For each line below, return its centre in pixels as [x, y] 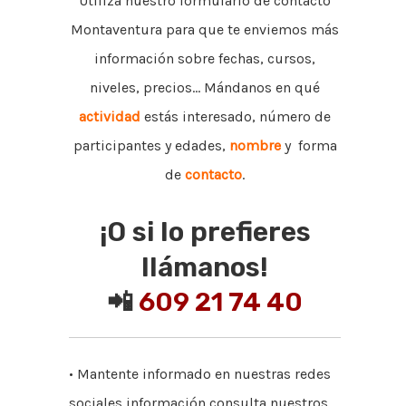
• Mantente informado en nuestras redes [200, 374]
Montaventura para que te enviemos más [205, 29]
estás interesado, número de [236, 116]
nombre [255, 145]
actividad [110, 116]
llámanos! [205, 267]
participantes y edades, [151, 145]
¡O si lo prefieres [205, 232]
